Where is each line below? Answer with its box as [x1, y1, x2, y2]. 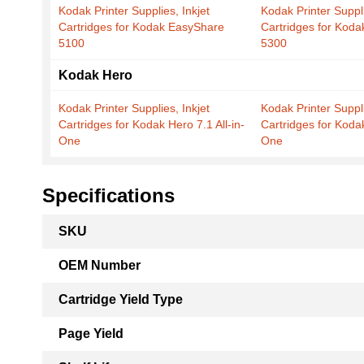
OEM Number [58, 258, 141, 272]
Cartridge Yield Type [58, 292, 183, 306]
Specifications [42, 184, 175, 206]
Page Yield [58, 327, 123, 340]
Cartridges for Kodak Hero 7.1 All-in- [58, 118, 245, 131]
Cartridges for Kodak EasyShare [58, 20, 224, 33]
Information [41, 233, 106, 247]
